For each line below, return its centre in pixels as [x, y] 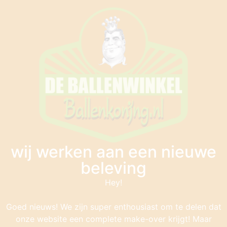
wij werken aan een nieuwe [113, 152]
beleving [113, 168]
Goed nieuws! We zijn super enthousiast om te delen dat [113, 207]
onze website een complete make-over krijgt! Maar [113, 219]
